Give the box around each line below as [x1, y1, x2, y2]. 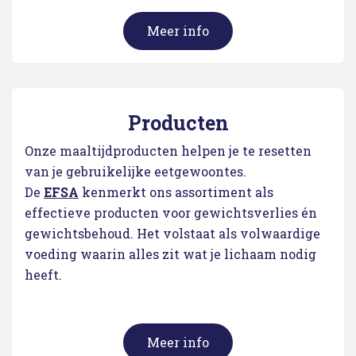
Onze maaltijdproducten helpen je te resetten [25, 142, 311, 159]
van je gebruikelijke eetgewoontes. [25, 163, 246, 180]
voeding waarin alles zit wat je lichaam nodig [25, 246, 316, 262]
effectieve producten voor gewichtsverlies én [25, 204, 317, 221]
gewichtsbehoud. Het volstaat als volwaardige [25, 225, 320, 242]
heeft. [25, 266, 62, 283]
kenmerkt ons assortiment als [82, 184, 273, 200]
